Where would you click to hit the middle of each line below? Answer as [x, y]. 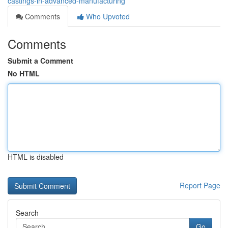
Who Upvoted [107, 16]
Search [27, 213]
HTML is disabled [36, 157]
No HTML [24, 73]
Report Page [200, 185]
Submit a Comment [40, 61]
